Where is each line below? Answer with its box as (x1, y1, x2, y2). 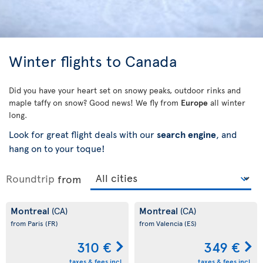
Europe (181, 97, 208, 108)
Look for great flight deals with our (9, 127, 157, 140)
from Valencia (139, 218, 184, 228)
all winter (208, 97, 245, 108)
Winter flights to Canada (9, 50, 177, 71)
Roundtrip (6, 171, 55, 186)
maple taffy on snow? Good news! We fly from (9, 97, 181, 108)
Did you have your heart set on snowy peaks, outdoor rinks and (9, 85, 241, 96)
